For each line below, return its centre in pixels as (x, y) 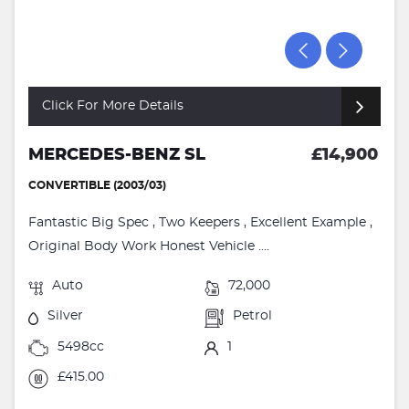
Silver (65, 316)
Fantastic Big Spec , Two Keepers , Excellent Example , (200, 223)
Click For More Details (113, 106)
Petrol (253, 316)
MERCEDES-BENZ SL (117, 156)
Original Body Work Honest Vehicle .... (149, 247)
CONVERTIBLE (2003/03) (97, 186)
